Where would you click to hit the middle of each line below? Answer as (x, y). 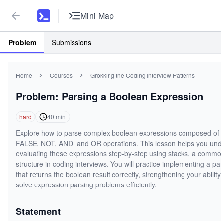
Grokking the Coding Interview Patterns (143, 75)
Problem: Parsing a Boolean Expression (110, 96)
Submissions (72, 42)
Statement (38, 211)
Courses (61, 75)
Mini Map (97, 15)
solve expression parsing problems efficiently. (86, 184)
